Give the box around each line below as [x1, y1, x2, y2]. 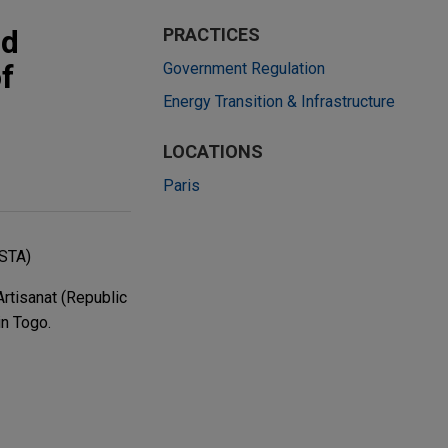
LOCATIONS [163, 141, 263, 162]
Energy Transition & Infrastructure [163, 92, 395, 111]
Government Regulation [163, 59, 325, 78]
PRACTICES [163, 24, 260, 45]
